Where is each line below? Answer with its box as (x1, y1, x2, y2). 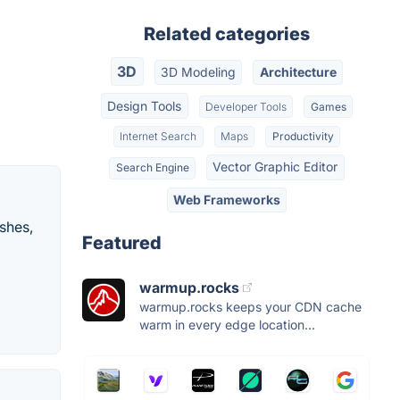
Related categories (144, 23, 310, 45)
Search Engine (115, 161, 189, 175)
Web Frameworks (173, 191, 280, 207)
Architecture (259, 64, 337, 80)
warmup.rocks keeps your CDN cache (139, 298, 362, 314)
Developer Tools (205, 99, 287, 113)
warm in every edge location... (139, 316, 315, 332)
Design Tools (107, 97, 182, 113)
